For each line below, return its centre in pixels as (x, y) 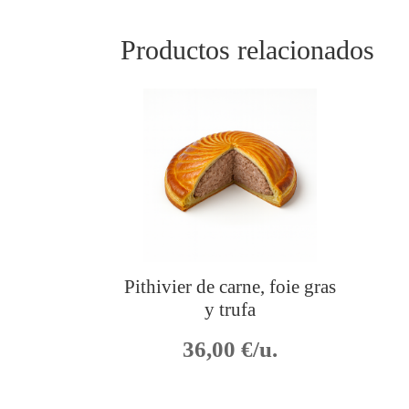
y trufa (230, 310)
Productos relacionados (247, 49)
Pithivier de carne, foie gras (230, 287)
